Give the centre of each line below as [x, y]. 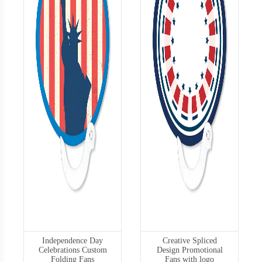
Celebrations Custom [73, 250]
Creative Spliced [189, 240]
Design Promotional [189, 250]
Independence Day [73, 240]
